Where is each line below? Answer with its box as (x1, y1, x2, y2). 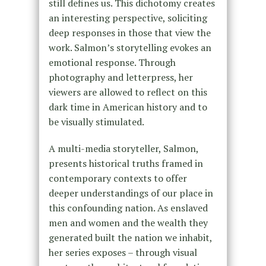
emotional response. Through (48, 55, 176, 69)
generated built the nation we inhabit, (48, 230, 212, 244)
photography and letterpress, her (48, 70, 193, 84)
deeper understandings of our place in (48, 186, 213, 199)
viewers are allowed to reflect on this (48, 85, 207, 99)
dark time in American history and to (48, 100, 207, 113)
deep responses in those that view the (48, 26, 211, 39)
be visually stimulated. (48, 115, 144, 128)
